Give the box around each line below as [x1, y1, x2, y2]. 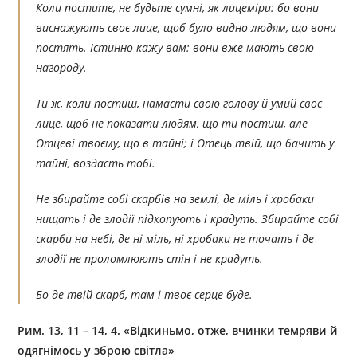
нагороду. [36, 60, 88, 76]
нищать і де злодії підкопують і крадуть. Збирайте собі [36, 211, 339, 227]
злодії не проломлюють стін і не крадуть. [36, 251, 264, 267]
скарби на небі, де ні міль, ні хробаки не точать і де [36, 231, 315, 247]
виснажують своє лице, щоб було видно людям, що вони [36, 20, 337, 36]
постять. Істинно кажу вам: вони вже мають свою [36, 40, 315, 56]
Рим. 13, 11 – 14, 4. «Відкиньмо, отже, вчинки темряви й [18, 323, 339, 339]
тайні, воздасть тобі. [36, 155, 156, 171]
